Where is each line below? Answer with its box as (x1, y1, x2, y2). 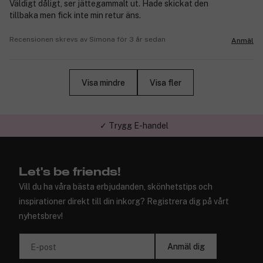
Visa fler (150, 77, 181, 87)
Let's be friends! (19, 166, 121, 178)
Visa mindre (82, 77, 125, 87)
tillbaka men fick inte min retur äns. (9, 11, 141, 21)
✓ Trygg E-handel (99, 121, 168, 131)
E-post (31, 242, 56, 252)
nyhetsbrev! (19, 211, 63, 221)
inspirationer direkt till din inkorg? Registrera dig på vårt (19, 197, 229, 207)
